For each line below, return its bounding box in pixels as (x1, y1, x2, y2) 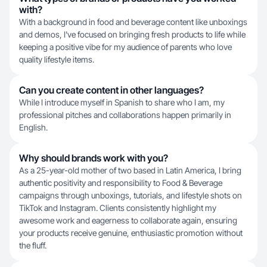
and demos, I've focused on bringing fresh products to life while (19, 29, 246, 39)
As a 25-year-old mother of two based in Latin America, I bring (19, 165, 241, 175)
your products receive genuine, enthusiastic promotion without (19, 228, 243, 238)
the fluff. (19, 240, 46, 250)
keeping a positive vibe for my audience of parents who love (19, 42, 232, 52)
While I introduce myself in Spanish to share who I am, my (19, 97, 225, 107)
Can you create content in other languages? (19, 84, 204, 96)
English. (19, 122, 48, 132)
